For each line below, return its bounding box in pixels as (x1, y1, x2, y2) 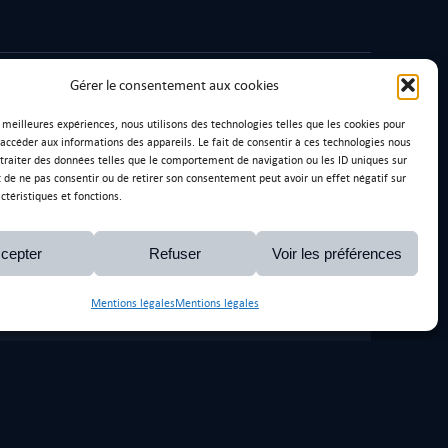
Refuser (148, 244, 201, 262)
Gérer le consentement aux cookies (70, 77, 280, 93)
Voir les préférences (271, 244, 402, 262)
